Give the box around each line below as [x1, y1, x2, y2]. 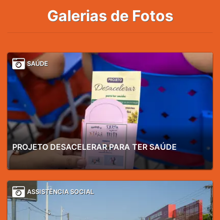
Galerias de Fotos [47, 7, 173, 25]
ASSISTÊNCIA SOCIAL [27, 188, 94, 195]
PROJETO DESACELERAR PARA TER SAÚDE [12, 142, 177, 152]
